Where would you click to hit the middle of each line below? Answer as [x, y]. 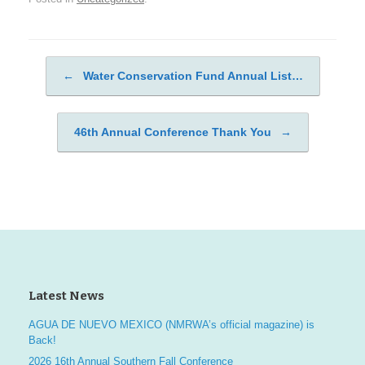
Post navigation [92, 84]
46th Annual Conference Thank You [174, 132]
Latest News [66, 295]
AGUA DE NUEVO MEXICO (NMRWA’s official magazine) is [172, 324]
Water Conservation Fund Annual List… [191, 75]
